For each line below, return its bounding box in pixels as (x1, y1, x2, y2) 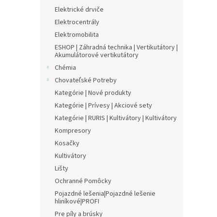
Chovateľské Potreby (55, 75, 117, 85)
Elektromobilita (55, 30, 99, 40)
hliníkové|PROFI (55, 196, 99, 206)
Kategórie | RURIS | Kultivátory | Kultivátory (55, 113, 177, 123)
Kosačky (55, 138, 79, 148)
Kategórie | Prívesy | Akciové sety (55, 100, 152, 110)
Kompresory (55, 125, 91, 136)
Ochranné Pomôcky (55, 176, 111, 186)
